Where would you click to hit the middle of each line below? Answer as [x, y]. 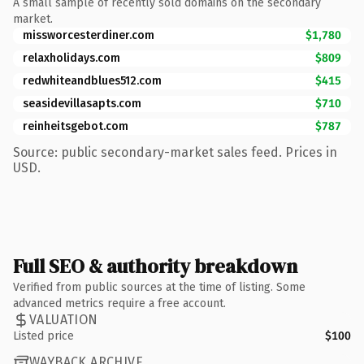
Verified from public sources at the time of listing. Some [159, 287]
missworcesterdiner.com [89, 35]
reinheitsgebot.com [76, 126]
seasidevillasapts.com [82, 103]
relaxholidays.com [71, 58]
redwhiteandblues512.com [92, 80]
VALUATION [64, 320]
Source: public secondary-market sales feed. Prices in [175, 152]
